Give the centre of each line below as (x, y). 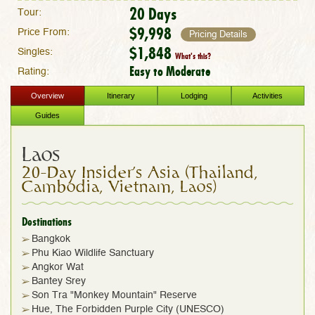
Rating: (33, 72)
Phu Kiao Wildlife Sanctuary (93, 253)
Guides (47, 116)
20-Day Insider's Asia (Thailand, (140, 173)
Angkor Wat (58, 268)
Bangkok (51, 239)
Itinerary (121, 96)
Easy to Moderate (170, 72)
